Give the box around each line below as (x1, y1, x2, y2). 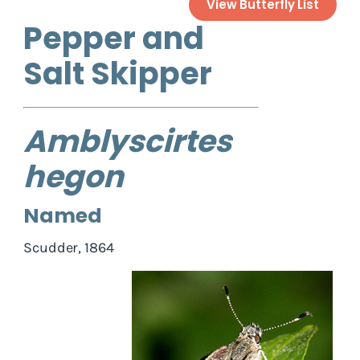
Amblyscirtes (23, 119, 231, 162)
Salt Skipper (23, 51, 212, 95)
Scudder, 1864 (23, 238, 114, 256)
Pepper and (23, 16, 204, 59)
